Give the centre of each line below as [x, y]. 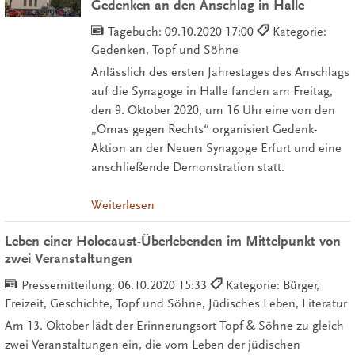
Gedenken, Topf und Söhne [164, 50]
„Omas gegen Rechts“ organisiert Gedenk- [204, 129]
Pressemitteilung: [69, 286]
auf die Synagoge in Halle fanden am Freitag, [212, 91]
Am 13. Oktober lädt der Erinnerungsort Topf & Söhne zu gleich [174, 326]
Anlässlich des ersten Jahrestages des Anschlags [220, 72]
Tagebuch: [136, 31]
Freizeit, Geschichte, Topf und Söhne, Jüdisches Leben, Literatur [176, 304]
